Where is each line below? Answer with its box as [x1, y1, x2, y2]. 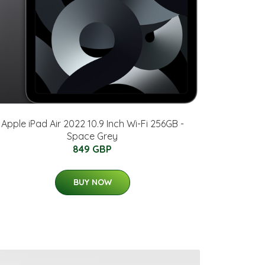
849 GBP [73, 143, 112, 156]
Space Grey [67, 130, 118, 143]
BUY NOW [73, 177, 112, 188]
